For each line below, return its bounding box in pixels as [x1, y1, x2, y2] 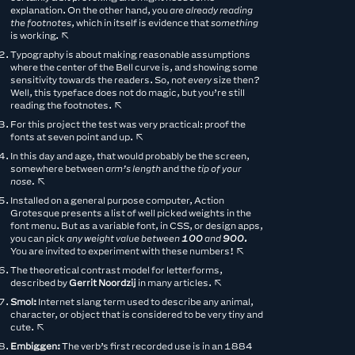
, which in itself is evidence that [71, 17, 212, 28]
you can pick [10, 232, 67, 243]
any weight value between [67, 232, 182, 243]
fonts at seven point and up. [10, 131, 136, 142]
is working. [10, 29, 61, 40]
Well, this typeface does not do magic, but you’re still [10, 86, 246, 97]
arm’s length [105, 162, 162, 174]
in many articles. [136, 277, 214, 288]
